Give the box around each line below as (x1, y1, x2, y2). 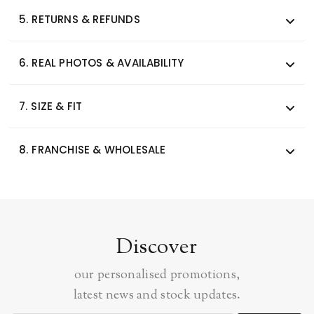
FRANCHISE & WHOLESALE (32, 142, 166, 157)
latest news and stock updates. (73, 287, 241, 305)
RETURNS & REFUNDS (32, 12, 140, 27)
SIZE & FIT (31, 99, 83, 114)
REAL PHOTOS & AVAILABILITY (32, 55, 184, 70)
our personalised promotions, (74, 266, 240, 285)
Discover (116, 233, 198, 263)
